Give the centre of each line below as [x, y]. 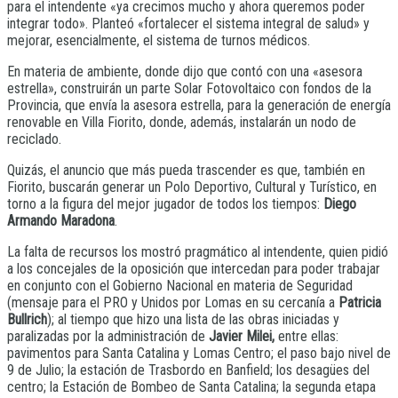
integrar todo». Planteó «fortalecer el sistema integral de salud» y [188, 23]
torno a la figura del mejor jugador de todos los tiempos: [165, 203]
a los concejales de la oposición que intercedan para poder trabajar [194, 268]
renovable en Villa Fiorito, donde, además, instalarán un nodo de [182, 122]
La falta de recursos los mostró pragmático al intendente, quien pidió [198, 251]
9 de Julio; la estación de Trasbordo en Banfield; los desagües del [188, 370]
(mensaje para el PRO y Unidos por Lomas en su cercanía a [173, 302]
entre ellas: [308, 336]
